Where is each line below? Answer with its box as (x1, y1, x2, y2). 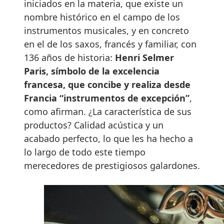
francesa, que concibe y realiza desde (24, 78, 190, 90)
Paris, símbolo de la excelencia (24, 64, 159, 77)
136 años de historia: (24, 51, 115, 63)
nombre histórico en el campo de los (24, 10, 180, 23)
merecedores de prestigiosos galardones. (24, 159, 200, 171)
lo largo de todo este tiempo (24, 145, 145, 158)
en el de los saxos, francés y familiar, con (24, 37, 196, 50)
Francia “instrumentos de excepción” (24, 91, 189, 104)
